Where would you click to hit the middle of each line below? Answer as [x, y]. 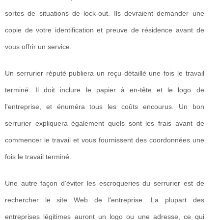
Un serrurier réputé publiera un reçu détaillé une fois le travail [105, 73]
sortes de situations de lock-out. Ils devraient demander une [105, 14]
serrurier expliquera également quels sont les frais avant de [105, 124]
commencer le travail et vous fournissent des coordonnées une [105, 140]
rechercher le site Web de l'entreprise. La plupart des [105, 200]
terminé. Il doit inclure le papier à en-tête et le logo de [105, 90]
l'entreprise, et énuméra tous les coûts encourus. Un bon [105, 107]
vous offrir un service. [38, 47]
